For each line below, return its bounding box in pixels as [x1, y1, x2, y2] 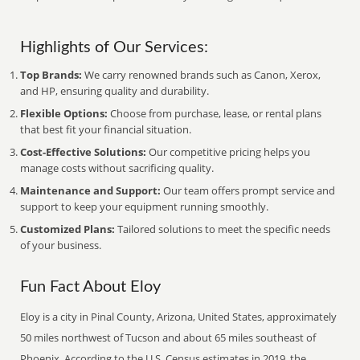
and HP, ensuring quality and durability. [20, 84, 210, 98]
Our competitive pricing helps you [146, 145, 311, 159]
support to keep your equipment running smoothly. [20, 199, 269, 214]
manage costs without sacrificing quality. [20, 161, 215, 175]
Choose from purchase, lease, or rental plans [108, 106, 322, 121]
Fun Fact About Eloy [20, 279, 162, 295]
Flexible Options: [20, 106, 108, 121]
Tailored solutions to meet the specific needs [115, 222, 331, 236]
